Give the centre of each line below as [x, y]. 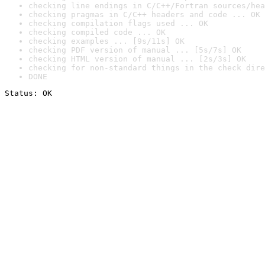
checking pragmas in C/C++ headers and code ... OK [144, 14]
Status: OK [28, 93]
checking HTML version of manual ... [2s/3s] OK [137, 59]
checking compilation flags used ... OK [118, 23]
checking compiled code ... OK [97, 32]
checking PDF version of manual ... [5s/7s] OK [135, 50]
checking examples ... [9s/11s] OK [106, 41]
